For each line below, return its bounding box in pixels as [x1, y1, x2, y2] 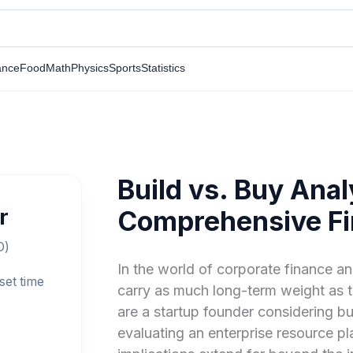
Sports [109, 61, 141, 74]
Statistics [141, 61, 185, 74]
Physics [71, 61, 109, 74]
